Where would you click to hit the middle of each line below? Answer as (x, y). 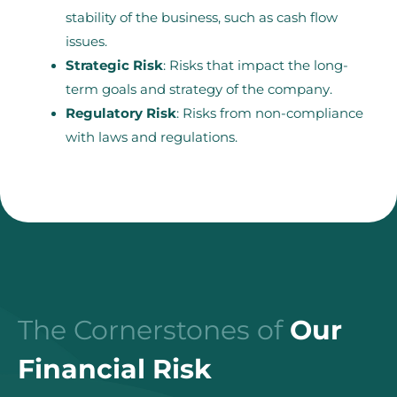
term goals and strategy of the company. (198, 90)
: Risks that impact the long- (255, 66)
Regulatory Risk (121, 114)
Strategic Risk (114, 66)
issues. (86, 42)
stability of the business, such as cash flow (201, 18)
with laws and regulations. (151, 138)
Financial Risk (115, 369)
